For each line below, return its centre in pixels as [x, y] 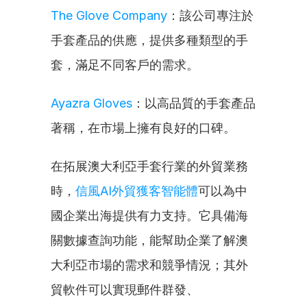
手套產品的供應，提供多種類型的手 [149, 40]
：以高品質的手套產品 [194, 103]
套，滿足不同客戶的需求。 [125, 65]
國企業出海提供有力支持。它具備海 [149, 216]
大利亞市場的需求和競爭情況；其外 [149, 265]
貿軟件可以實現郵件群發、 [125, 290]
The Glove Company [109, 15]
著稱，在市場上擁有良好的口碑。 [143, 128]
